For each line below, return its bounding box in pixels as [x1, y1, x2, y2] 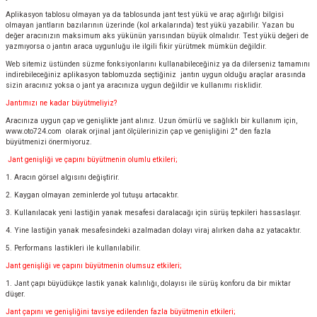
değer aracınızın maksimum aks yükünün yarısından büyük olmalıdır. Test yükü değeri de [6, 32, 309, 40]
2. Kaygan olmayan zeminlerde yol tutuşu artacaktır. [6, 191, 179, 199]
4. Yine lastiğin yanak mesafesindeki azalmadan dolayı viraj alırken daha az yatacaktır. [6, 226, 301, 234]
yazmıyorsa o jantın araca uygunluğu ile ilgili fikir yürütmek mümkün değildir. [6, 42, 267, 50]
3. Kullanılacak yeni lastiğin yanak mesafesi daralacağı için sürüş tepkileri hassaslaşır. [6, 209, 301, 217]
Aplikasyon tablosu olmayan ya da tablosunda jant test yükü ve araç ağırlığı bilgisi [6, 11, 284, 18]
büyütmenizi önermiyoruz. [6, 138, 92, 146]
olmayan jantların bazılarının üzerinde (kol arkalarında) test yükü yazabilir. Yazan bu [6, 21, 294, 29]
